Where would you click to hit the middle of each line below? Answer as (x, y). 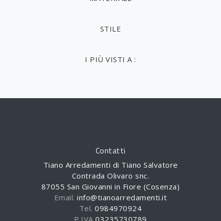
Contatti (110, 151)
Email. (66, 198)
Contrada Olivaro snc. (110, 176)
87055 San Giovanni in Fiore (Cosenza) (110, 187)
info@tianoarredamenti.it (122, 198)
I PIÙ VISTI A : (110, 59)
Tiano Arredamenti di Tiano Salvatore (110, 165)
